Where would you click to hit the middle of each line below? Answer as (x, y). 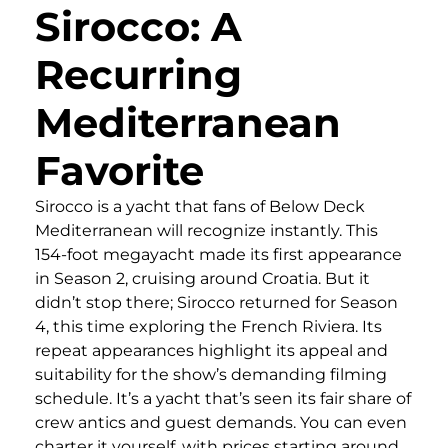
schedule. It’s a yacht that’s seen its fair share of (223, 399)
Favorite (119, 171)
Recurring (138, 75)
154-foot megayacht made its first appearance (218, 255)
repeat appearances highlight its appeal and (211, 351)
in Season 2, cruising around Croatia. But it (202, 279)
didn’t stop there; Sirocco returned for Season (216, 303)
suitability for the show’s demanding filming (211, 375)
